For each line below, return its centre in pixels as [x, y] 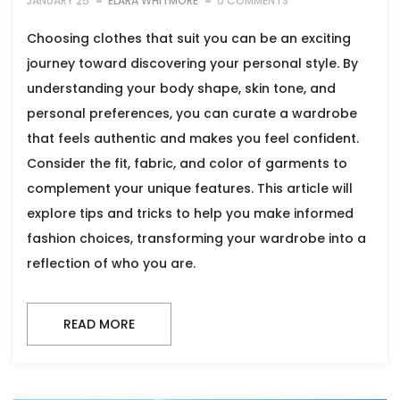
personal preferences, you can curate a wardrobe [192, 114]
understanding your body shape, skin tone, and [181, 89]
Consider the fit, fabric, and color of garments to [187, 164]
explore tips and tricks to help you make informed [190, 214]
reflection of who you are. [111, 264]
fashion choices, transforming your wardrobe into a [196, 239]
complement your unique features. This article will [190, 189]
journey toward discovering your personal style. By [192, 64]
